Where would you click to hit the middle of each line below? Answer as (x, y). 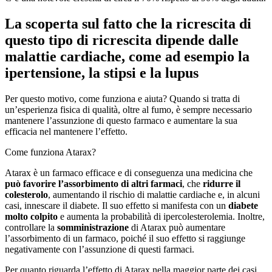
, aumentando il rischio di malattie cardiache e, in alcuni (154, 194)
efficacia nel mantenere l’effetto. (66, 131)
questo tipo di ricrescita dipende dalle (122, 40)
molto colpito (31, 216)
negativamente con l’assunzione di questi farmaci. (100, 249)
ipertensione (43, 73)
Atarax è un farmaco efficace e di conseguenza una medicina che (129, 172)
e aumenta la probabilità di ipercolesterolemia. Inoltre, (161, 216)
